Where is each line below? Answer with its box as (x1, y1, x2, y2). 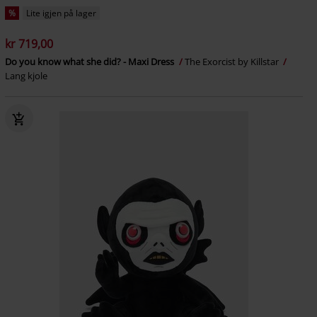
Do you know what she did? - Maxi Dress (4, 54, 176, 68)
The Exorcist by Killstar (184, 54, 281, 68)
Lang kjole (4, 69, 47, 82)
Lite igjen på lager (25, 6, 96, 19)
